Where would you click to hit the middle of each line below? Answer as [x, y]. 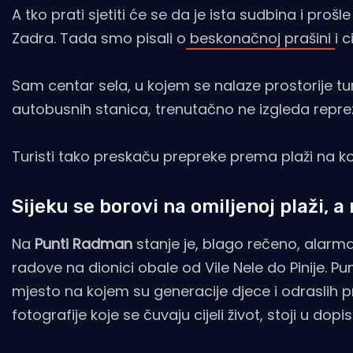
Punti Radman [82, 243]
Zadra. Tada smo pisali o [99, 38]
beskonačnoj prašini [260, 38]
